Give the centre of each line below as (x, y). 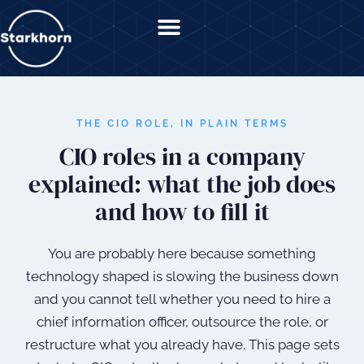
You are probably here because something (182, 254)
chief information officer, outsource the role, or (182, 322)
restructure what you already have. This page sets (182, 345)
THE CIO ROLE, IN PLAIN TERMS (182, 124)
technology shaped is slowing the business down (182, 277)
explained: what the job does (182, 184)
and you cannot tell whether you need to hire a (182, 299)
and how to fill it (182, 212)
